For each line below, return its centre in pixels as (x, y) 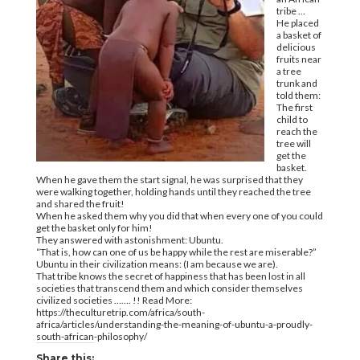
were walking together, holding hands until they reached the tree (173, 192)
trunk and (297, 83)
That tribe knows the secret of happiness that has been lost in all (170, 276)
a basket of (299, 35)
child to (292, 119)
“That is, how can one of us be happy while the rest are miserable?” (176, 252)
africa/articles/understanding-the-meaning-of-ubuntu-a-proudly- (174, 324)
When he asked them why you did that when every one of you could (179, 216)
